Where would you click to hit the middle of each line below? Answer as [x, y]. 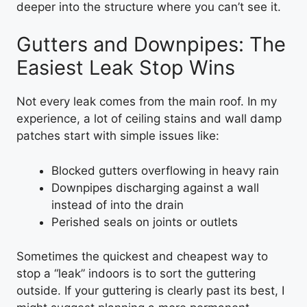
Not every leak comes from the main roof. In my [147, 101]
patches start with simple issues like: [118, 136]
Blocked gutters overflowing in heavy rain [165, 170]
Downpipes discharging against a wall [155, 187]
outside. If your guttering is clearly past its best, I [150, 291]
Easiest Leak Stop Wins [126, 67]
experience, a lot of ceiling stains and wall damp [149, 119]
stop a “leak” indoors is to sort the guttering [136, 273]
